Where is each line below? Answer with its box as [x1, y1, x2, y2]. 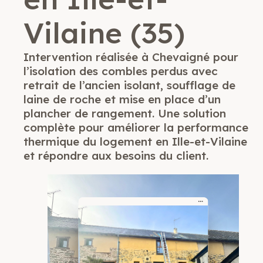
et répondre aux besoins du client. [23, 149, 208, 163]
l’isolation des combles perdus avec [23, 64, 218, 79]
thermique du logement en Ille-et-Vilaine [23, 134, 247, 149]
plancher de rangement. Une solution [23, 106, 226, 121]
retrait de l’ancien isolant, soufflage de [23, 78, 235, 93]
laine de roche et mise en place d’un [23, 92, 221, 107]
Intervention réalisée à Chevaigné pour [23, 50, 238, 65]
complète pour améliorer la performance [23, 120, 248, 135]
